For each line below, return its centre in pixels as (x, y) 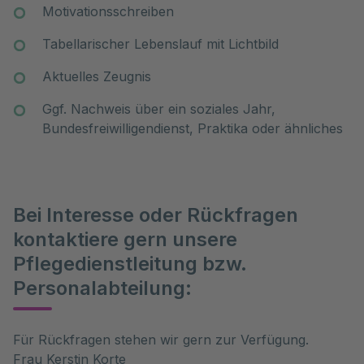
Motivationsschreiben (108, 11)
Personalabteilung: (102, 288)
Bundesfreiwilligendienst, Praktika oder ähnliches (193, 128)
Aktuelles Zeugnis (97, 76)
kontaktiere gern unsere (125, 239)
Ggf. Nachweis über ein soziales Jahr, (159, 109)
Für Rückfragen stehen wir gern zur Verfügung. (161, 340)
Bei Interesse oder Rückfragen (156, 215)
